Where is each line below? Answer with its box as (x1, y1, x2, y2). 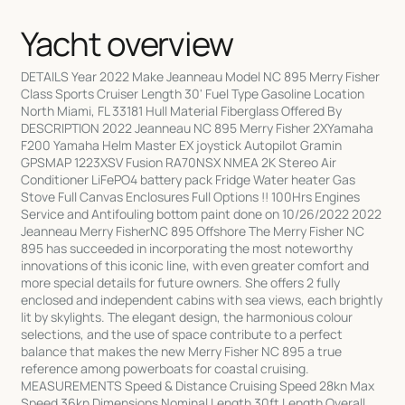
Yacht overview (21, 20, 234, 66)
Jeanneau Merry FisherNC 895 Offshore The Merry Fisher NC (21, 221, 365, 240)
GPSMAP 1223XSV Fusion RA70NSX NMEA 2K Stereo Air (21, 153, 337, 171)
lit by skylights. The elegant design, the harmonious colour (21, 307, 353, 325)
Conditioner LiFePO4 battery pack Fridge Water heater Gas (21, 170, 356, 188)
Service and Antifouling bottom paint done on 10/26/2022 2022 (21, 204, 382, 222)
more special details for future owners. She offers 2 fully (21, 273, 341, 291)
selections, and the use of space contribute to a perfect (21, 325, 344, 343)
